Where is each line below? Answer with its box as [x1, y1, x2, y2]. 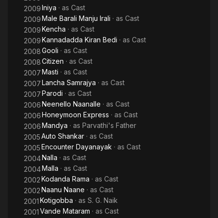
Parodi [42, 89, 63, 97]
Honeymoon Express [42, 110, 109, 119]
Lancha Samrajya [42, 78, 96, 87]
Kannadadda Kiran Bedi [42, 36, 117, 44]
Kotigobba [40, 196, 73, 204]
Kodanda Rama [41, 175, 90, 183]
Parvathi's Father [82, 121, 136, 129]
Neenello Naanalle [42, 100, 101, 108]
